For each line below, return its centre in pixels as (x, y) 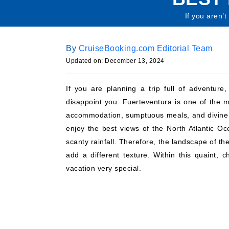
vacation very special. (104, 168)
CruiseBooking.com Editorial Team (145, 48)
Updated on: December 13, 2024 (115, 61)
